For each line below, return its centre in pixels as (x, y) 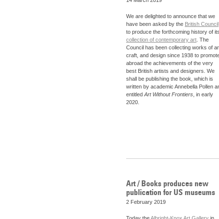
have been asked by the (155, 24)
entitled (135, 95)
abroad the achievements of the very (170, 63)
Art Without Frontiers (169, 95)
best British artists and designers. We (170, 71)
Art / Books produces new (167, 183)
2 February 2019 (146, 202)
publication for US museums (171, 192)
